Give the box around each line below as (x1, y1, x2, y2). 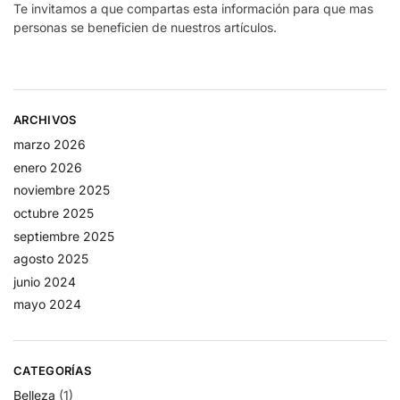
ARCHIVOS (13, 112, 77, 127)
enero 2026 (13, 159, 82, 175)
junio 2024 (13, 273, 76, 289)
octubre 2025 (13, 204, 94, 221)
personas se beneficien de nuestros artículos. (13, 19, 277, 35)
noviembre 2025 (13, 182, 110, 198)
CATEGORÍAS (13, 362, 91, 378)
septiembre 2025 (13, 228, 114, 244)
